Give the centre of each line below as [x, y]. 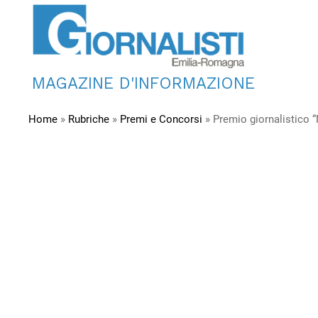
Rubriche [89, 119]
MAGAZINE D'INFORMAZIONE [143, 83]
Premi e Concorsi [161, 119]
